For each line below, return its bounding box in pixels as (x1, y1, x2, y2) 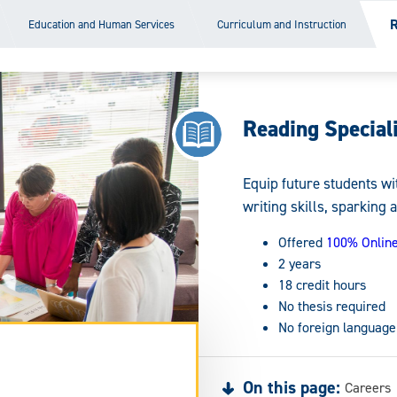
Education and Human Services (28, 16, 175, 32)
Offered (278, 232, 326, 252)
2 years (278, 253, 321, 273)
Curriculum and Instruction (217, 16, 347, 32)
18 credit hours (278, 275, 366, 294)
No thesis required (278, 296, 385, 315)
